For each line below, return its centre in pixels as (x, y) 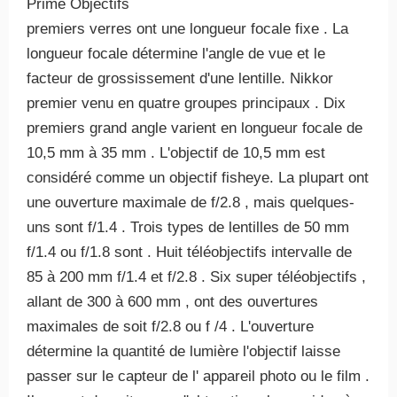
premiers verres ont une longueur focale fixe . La (187, 29)
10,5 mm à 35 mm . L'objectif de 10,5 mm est (176, 153)
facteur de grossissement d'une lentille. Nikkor (180, 78)
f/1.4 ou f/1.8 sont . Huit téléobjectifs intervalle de (189, 252)
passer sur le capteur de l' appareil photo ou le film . (198, 376)
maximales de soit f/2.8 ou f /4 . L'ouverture (170, 327)
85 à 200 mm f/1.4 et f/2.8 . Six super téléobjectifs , (196, 277)
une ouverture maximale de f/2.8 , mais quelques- (191, 202)
